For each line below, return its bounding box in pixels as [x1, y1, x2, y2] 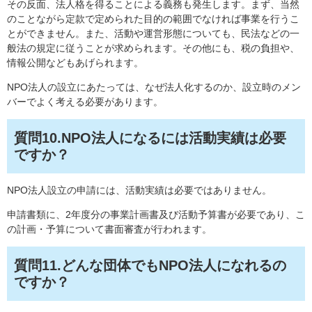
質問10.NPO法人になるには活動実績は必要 [14, 130, 286, 146]
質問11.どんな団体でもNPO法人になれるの [14, 258, 286, 274]
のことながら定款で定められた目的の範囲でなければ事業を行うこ [7, 13, 299, 25]
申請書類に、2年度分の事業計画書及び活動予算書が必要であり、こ [7, 209, 305, 221]
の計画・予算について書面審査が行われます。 [7, 224, 212, 235]
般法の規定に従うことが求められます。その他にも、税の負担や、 [7, 42, 299, 54]
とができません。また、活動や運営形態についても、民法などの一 [7, 28, 299, 40]
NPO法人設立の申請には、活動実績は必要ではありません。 [7, 185, 272, 196]
